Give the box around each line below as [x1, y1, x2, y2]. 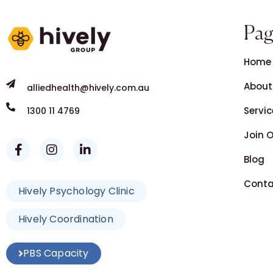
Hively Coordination [18, 211, 113, 226]
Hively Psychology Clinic [18, 183, 135, 198]
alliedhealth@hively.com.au [26, 81, 149, 94]
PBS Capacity [23, 246, 89, 260]
